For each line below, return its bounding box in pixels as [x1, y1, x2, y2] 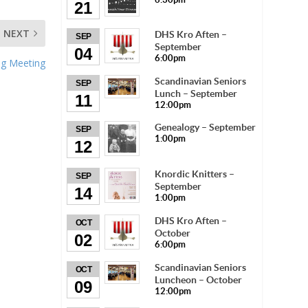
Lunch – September [155, 88, 238, 100]
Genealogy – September [155, 122, 256, 133]
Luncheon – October [155, 274, 243, 285]
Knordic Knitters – [155, 168, 235, 180]
